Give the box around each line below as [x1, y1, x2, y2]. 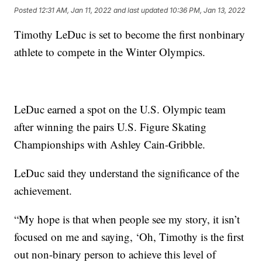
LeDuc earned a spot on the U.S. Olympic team [14, 102, 226, 117]
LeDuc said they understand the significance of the [14, 166, 240, 181]
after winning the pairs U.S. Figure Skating [14, 119, 207, 135]
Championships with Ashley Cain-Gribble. [14, 137, 206, 152]
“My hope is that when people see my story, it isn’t [14, 212, 240, 227]
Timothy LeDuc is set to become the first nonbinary [14, 27, 246, 42]
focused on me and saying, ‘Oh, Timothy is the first [14, 229, 244, 244]
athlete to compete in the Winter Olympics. [14, 44, 206, 60]
